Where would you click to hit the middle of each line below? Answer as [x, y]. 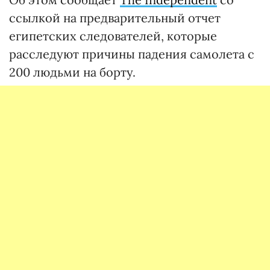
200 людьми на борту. [72, 72]
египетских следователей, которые [113, 36]
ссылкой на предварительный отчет [115, 18]
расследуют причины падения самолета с [132, 54]
